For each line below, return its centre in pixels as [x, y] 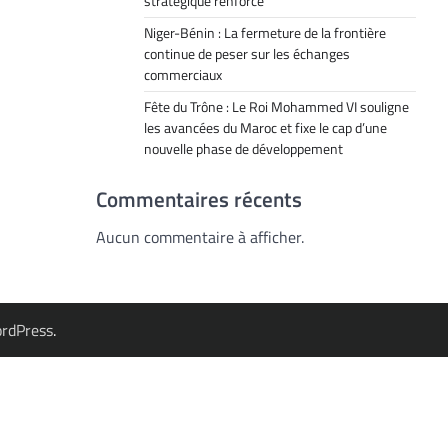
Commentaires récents [199, 199]
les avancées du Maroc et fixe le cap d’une [265, 128]
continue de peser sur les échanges [247, 54]
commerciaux [183, 75]
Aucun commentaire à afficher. [200, 237]
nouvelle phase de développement [243, 149]
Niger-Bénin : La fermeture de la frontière [265, 33]
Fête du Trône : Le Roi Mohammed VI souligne [276, 107]
